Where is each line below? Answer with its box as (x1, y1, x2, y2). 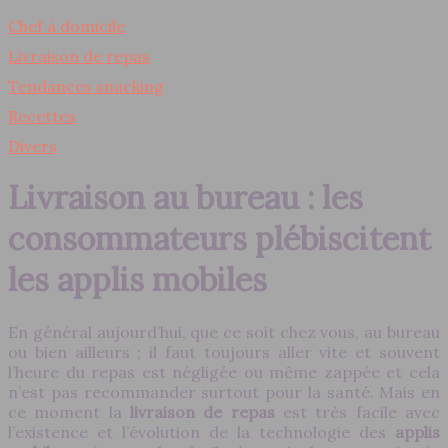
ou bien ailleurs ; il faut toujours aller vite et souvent (8, 341, 440, 362)
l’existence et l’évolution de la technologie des (8, 421, 395, 442)
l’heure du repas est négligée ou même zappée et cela (8, 361, 440, 382)
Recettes (8, 106, 76, 126)
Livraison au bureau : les (8, 177, 363, 219)
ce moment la (8, 401, 130, 422)
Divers (8, 136, 57, 156)
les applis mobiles (8, 259, 267, 301)
